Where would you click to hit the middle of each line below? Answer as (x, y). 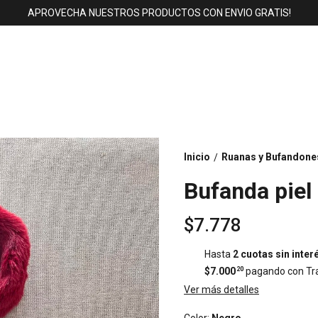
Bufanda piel (248, 191)
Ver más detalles (221, 290)
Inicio (197, 157)
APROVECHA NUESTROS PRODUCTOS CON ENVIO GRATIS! (159, 13)
